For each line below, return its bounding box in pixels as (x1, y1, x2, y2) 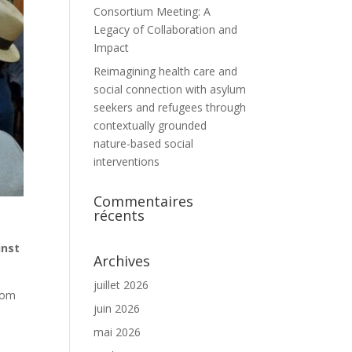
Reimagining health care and (93, 64, 238, 79)
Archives (93, 251, 151, 270)
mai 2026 (93, 324, 141, 339)
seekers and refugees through (93, 100, 247, 115)
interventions (93, 154, 160, 169)
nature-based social (93, 136, 194, 151)
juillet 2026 (93, 277, 149, 292)
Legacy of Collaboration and (93, 22, 238, 37)
